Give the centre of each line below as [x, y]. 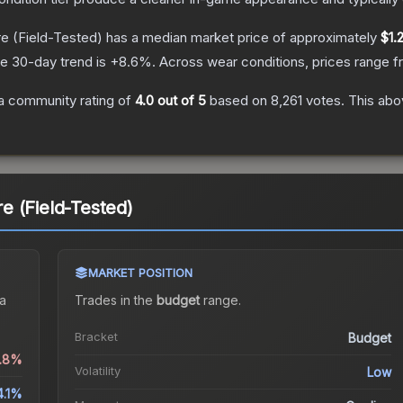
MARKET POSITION [140, 273]
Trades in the [115, 300]
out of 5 [180, 101]
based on [238, 101]
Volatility [97, 371]
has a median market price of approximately [242, 38]
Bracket [96, 337]
